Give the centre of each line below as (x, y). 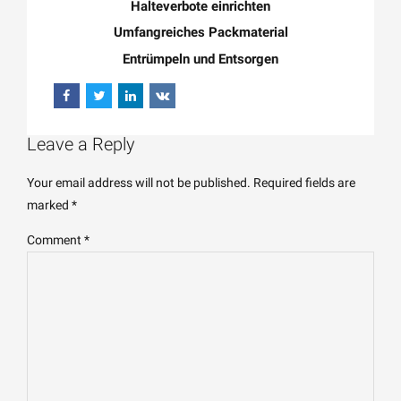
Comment (55, 240)
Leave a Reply (81, 145)
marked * (52, 205)
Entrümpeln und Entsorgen (200, 59)
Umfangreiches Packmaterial (200, 33)
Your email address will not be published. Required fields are (191, 183)
